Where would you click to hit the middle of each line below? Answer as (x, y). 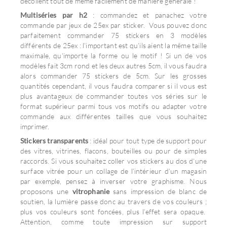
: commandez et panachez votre (150, 15)
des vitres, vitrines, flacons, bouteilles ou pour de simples (113, 151)
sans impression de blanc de (158, 191)
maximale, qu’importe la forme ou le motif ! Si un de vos (113, 55)
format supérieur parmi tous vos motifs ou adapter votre (113, 106)
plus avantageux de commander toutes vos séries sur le (113, 96)
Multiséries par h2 (57, 15)
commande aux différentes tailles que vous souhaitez (113, 116)
